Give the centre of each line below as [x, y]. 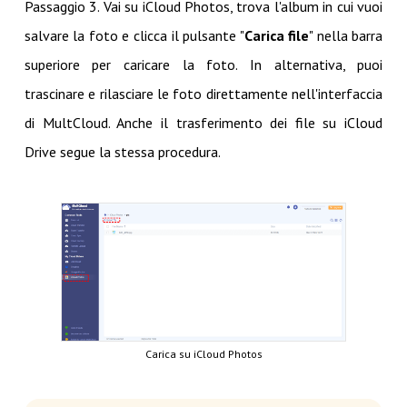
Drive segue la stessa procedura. [122, 151]
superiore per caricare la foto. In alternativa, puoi [203, 64]
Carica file [277, 35]
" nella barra [346, 35]
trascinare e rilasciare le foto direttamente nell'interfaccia [203, 93]
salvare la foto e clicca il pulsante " [134, 35]
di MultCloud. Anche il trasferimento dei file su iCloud [203, 122]
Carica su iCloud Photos [203, 354]
